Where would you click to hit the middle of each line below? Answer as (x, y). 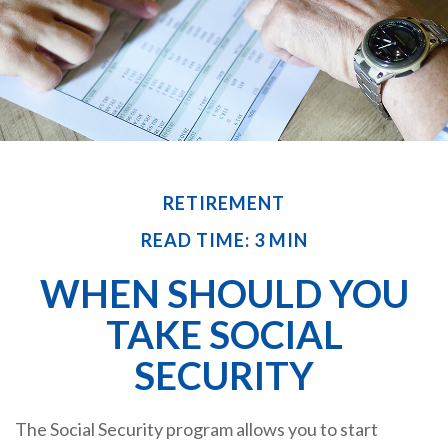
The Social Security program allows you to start (196, 429)
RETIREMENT (224, 203)
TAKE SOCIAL (224, 334)
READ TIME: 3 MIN (224, 240)
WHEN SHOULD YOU (224, 293)
